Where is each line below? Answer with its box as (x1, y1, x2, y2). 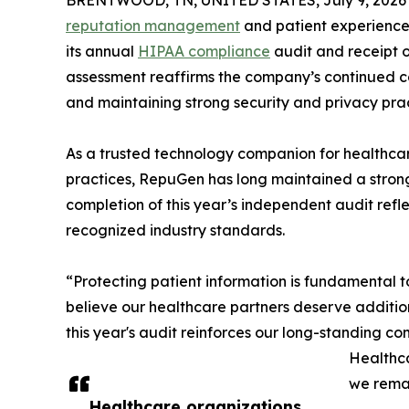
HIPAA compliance (138, 42, 270, 60)
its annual (66, 42, 138, 60)
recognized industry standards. (66, 221, 285, 239)
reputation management (66, 16, 240, 35)
